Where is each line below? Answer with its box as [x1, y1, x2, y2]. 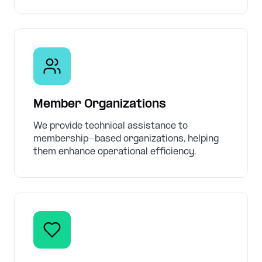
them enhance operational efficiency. [33, 147, 196, 157]
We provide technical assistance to [33, 121, 188, 131]
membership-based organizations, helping [33, 134, 219, 144]
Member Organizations [33, 98, 166, 111]
